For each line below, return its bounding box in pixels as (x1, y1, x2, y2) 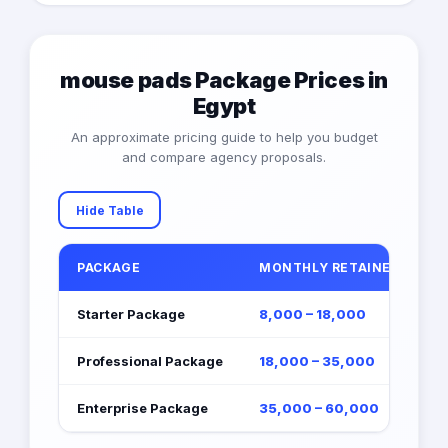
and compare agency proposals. (122, 149, 326, 166)
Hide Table (75, 202, 144, 218)
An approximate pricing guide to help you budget (70, 129, 378, 146)
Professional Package (77, 353, 223, 370)
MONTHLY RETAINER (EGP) (259, 260, 443, 276)
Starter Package (77, 306, 185, 323)
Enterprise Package (77, 400, 208, 417)
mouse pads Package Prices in (60, 67, 388, 94)
